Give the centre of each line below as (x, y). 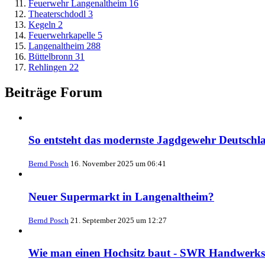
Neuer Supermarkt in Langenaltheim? (121, 196)
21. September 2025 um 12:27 (119, 220)
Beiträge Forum (54, 92)
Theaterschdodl (57, 14)
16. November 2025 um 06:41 (118, 164)
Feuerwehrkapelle (62, 35)
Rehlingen (48, 67)
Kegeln (42, 24)
